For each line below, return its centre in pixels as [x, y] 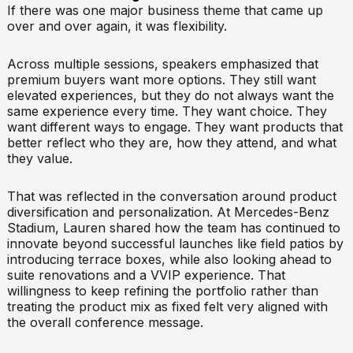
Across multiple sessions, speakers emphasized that [162, 63]
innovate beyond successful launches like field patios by [175, 243]
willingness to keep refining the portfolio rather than [162, 290]
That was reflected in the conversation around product [171, 196]
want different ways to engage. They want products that [175, 126]
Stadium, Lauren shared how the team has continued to [173, 227]
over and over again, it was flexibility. [117, 26]
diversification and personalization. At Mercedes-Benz [168, 212]
